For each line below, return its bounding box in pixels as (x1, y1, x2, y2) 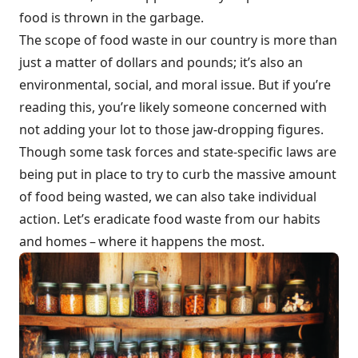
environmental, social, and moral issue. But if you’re (19, 76, 331, 94)
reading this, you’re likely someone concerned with (19, 98, 327, 117)
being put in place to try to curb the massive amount (19, 165, 336, 184)
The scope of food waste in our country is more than (19, 31, 337, 50)
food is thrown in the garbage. (19, 9, 204, 27)
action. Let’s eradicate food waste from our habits (19, 210, 320, 229)
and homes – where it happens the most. (19, 233, 265, 251)
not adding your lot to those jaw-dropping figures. (19, 121, 324, 139)
